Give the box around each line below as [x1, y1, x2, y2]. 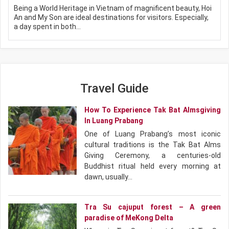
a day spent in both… [14, 22, 81, 31]
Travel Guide [80, 81, 149, 96]
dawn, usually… [84, 173, 132, 181]
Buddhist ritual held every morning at [84, 162, 221, 171]
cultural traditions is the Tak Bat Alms [84, 141, 221, 149]
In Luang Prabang [84, 117, 143, 125]
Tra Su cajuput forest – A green [84, 203, 221, 212]
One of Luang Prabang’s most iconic [84, 130, 221, 139]
